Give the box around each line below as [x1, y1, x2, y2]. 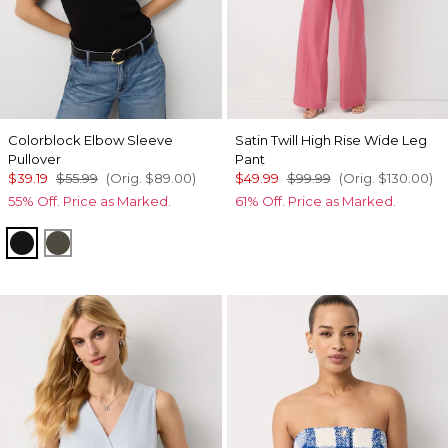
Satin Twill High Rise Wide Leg [234, 132, 427, 149]
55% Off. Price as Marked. [8, 193, 171, 210]
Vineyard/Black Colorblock [58, 232, 271, 252]
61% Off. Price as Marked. [234, 193, 396, 210]
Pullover [8, 151, 61, 168]
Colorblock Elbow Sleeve [8, 132, 173, 149]
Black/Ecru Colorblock [22, 232, 203, 252]
